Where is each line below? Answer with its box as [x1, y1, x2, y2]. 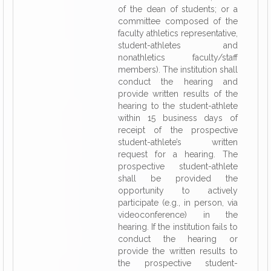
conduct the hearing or [118, 234, 238, 244]
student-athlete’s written [118, 137, 238, 147]
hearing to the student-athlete [118, 101, 238, 111]
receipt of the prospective [118, 125, 238, 135]
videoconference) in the [118, 210, 238, 220]
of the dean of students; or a [118, 4, 238, 14]
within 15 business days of [118, 113, 238, 123]
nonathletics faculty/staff [118, 53, 238, 62]
